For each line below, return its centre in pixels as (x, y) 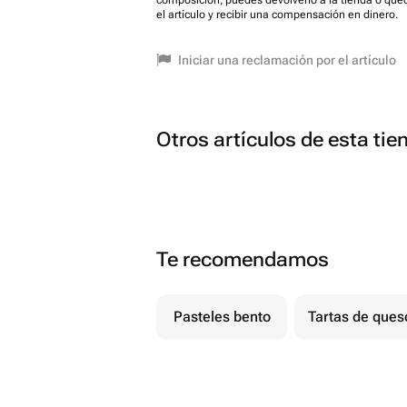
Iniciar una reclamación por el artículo (287, 60)
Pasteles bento (222, 317)
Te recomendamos (243, 259)
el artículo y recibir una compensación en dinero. (277, 15)
